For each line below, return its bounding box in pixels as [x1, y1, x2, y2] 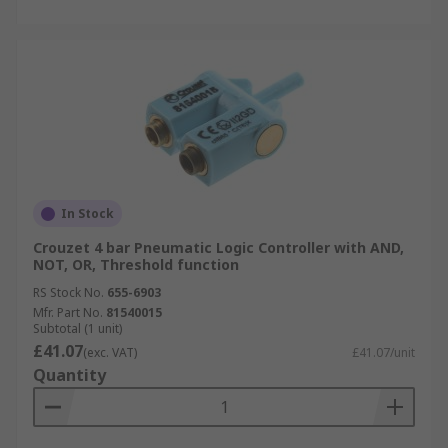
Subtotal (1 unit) [33, 320, 122, 337]
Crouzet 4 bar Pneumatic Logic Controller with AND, [33, 238, 404, 257]
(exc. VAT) [83, 344, 137, 361]
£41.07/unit [352, 344, 415, 361]
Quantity [33, 364, 106, 386]
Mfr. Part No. [33, 304, 103, 321]
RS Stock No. [33, 284, 104, 301]
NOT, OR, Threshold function [33, 255, 239, 274]
